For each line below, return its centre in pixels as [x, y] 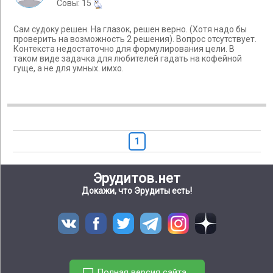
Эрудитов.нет [137, 178]
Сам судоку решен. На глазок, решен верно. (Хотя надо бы [130, 30]
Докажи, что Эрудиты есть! [137, 191]
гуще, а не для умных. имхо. [69, 69]
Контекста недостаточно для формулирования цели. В [124, 49]
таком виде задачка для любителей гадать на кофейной [128, 59]
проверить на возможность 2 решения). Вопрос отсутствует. [135, 39]
